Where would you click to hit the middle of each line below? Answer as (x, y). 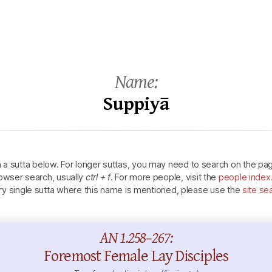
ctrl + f (98, 177)
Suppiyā (136, 104)
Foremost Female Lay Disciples (136, 257)
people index (244, 177)
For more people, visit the (165, 177)
